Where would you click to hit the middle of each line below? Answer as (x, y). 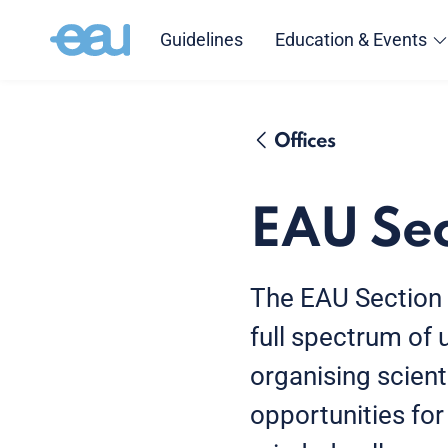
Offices (304, 142)
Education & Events (350, 39)
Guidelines (201, 39)
